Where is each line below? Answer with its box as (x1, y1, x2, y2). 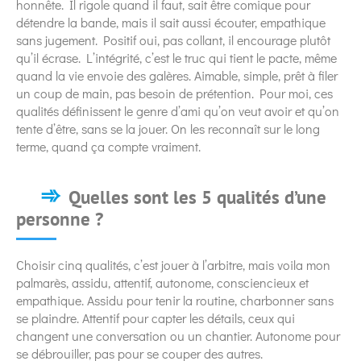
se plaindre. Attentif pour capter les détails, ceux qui (16, 309, 295, 326)
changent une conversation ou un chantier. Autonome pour (16, 326, 340, 344)
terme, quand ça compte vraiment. (16, 137, 201, 155)
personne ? (16, 206, 103, 230)
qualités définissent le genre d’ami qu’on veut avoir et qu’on (16, 102, 339, 119)
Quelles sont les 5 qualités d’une (68, 185, 326, 209)
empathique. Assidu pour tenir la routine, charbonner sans (16, 291, 334, 309)
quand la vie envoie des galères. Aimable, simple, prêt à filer (16, 66, 338, 84)
